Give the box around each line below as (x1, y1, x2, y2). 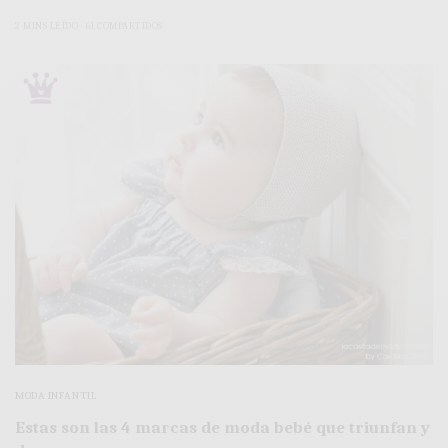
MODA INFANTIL (15, 389, 98, 403)
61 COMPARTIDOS (85, 19, 163, 32)
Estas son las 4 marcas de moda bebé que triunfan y (15, 418, 430, 438)
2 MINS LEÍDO (15, 19, 78, 32)
